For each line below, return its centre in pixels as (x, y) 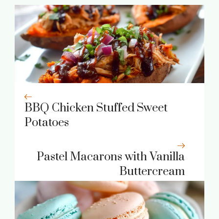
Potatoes (47, 122)
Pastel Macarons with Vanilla (111, 157)
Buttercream (152, 171)
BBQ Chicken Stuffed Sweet (96, 108)
